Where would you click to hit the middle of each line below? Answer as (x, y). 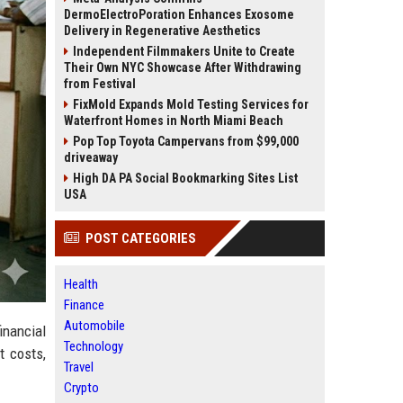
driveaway (91, 157)
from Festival (100, 84)
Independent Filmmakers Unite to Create (184, 51)
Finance (84, 305)
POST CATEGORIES (141, 238)
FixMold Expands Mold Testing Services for (191, 104)
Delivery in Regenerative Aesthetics (162, 31)
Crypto (81, 388)
